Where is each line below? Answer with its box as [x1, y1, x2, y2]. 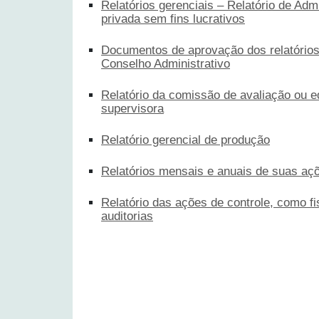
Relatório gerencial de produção [101, 132, 270, 147]
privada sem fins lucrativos [101, 11, 245, 26]
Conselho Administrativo [101, 56, 230, 70]
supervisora [101, 101, 164, 115]
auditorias [101, 209, 153, 223]
